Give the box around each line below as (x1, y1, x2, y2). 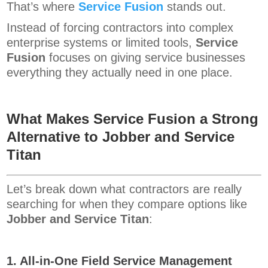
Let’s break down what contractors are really (7, 182, 242, 196)
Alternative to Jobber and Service (7, 129, 235, 145)
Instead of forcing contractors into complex (7, 21, 234, 35)
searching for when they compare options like (7, 197, 248, 211)
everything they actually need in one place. (7, 66, 233, 80)
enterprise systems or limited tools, (7, 36, 196, 50)
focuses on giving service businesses (45, 51, 246, 65)
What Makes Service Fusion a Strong (7, 111, 259, 127)
